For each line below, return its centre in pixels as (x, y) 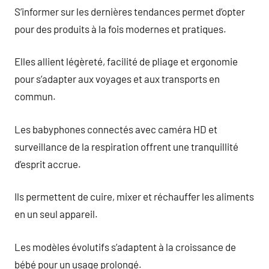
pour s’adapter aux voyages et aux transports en (117, 79)
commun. (35, 96)
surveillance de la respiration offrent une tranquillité (126, 146)
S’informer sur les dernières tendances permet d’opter (130, 11)
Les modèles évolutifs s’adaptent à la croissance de (125, 246)
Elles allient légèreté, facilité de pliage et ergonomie (126, 61)
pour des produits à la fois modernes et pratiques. (120, 29)
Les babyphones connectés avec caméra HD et (116, 129)
